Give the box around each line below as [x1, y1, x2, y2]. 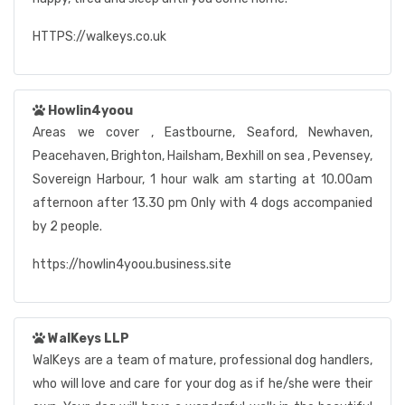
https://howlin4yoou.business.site [33, 257, 231, 272]
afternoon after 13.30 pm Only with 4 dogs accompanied [33, 195, 372, 211]
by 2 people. [33, 219, 102, 234]
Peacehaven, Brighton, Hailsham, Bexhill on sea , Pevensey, [33, 148, 372, 164]
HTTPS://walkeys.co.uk [33, 29, 166, 44]
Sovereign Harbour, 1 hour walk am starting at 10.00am [33, 172, 372, 187]
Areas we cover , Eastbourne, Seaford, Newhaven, [33, 125, 372, 140]
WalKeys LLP [48, 331, 129, 346]
